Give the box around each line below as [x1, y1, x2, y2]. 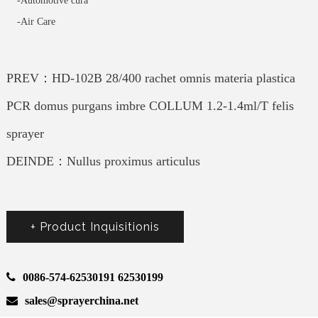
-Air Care [16, 16, 55, 28]
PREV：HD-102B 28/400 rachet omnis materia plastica [6, 71, 295, 86]
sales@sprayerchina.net [24, 295, 138, 307]
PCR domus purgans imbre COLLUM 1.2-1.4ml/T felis [6, 99, 294, 114]
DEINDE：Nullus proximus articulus [6, 154, 200, 169]
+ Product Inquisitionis [30, 220, 160, 234]
